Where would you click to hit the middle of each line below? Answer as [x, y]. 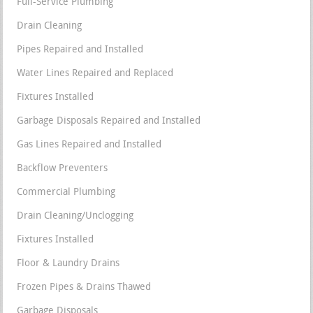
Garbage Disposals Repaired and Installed [109, 122]
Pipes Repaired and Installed [80, 50]
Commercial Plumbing [66, 193]
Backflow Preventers [63, 169]
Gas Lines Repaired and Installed [89, 145]
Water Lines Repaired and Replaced [95, 74]
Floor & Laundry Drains [68, 264]
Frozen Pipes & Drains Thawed [84, 288]
